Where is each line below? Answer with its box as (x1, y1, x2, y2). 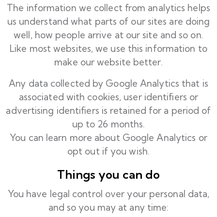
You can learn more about (10, 132, 123, 143)
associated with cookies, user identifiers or (18, 91, 199, 103)
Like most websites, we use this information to (10, 43, 207, 54)
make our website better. (54, 56, 163, 68)
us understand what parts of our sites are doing (7, 15, 210, 27)
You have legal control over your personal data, (7, 188, 210, 200)
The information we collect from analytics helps (7, 2, 210, 14)
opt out (67, 145, 102, 157)
